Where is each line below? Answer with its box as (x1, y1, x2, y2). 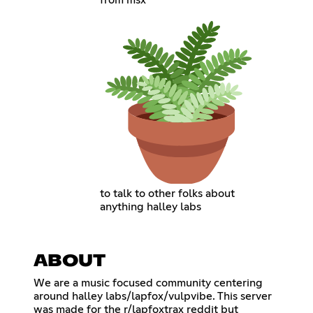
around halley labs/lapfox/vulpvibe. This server (34, 290, 272, 302)
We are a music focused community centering (34, 277, 263, 289)
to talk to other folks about (100, 187, 235, 199)
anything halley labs (100, 201, 201, 212)
